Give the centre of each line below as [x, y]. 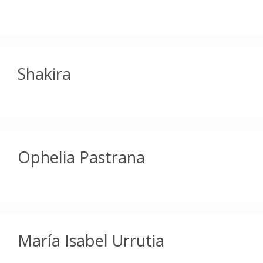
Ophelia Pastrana [81, 157]
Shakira [44, 73]
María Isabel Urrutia [91, 240]
